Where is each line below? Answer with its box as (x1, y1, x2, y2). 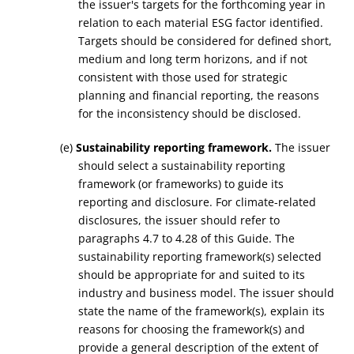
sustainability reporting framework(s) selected (77, 249, 322, 264)
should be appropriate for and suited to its (77, 267, 305, 282)
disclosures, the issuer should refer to (77, 213, 280, 228)
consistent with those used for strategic (77, 70, 288, 85)
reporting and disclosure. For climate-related (77, 194, 316, 209)
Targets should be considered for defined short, (77, 33, 332, 48)
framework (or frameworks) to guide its (77, 176, 284, 191)
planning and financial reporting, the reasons (77, 88, 319, 103)
